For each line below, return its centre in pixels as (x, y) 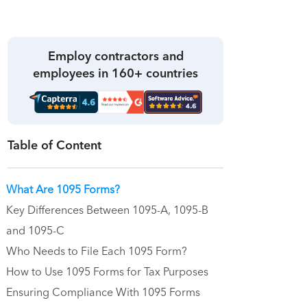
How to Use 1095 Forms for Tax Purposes (107, 272)
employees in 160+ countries (115, 73)
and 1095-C (35, 231)
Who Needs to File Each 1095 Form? (97, 252)
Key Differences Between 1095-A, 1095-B (107, 211)
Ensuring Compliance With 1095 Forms (103, 293)
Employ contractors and (115, 56)
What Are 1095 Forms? (63, 190)
